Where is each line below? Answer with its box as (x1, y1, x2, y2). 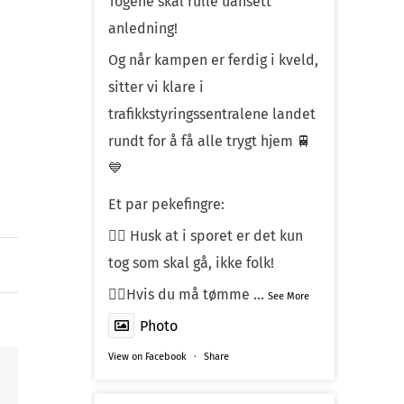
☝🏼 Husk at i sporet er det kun (108, 226, 303, 244)
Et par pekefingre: (108, 195, 225, 213)
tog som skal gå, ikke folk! (108, 253, 274, 271)
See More (268, 289, 309, 302)
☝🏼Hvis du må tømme (108, 285, 253, 303)
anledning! (108, 19, 178, 37)
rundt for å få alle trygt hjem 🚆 (108, 132, 311, 150)
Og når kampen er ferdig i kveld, (108, 50, 318, 69)
